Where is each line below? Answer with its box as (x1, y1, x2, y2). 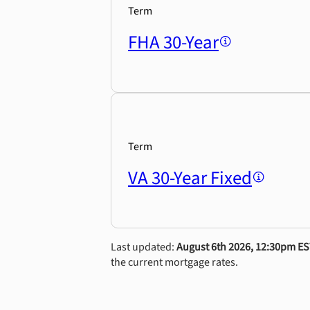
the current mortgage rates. (111, 255, 238, 271)
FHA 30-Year (128, 28, 219, 56)
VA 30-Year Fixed (128, 165, 252, 192)
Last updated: (111, 239, 176, 255)
